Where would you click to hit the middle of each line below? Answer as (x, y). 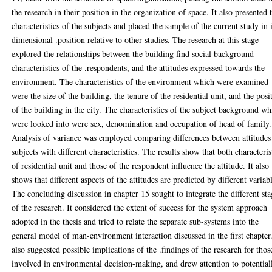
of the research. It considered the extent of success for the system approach (140, 207)
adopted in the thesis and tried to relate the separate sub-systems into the (135, 221)
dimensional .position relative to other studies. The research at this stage (135, 40)
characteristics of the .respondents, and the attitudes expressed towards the (138, 68)
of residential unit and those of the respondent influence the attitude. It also (141, 165)
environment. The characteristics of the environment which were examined (140, 82)
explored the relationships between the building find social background (133, 54)
